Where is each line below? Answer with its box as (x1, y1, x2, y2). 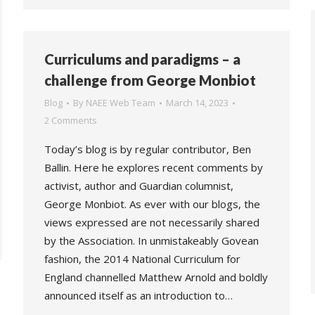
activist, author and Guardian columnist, (44, 179, 233, 193)
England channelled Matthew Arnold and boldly (44, 270, 268, 284)
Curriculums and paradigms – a (44, 51, 240, 67)
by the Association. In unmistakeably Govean (44, 233, 259, 247)
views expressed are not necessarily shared (44, 215, 259, 229)
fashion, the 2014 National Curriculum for (44, 252, 240, 266)
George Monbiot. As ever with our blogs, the (44, 197, 260, 211)
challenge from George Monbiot (44, 72, 256, 89)
